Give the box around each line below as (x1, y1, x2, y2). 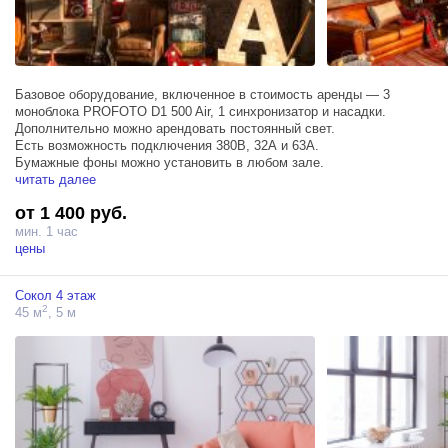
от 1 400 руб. (15, 202, 127, 223)
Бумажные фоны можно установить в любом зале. (15, 154, 324, 170)
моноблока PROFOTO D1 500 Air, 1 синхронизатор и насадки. (15, 103, 386, 119)
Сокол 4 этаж (15, 287, 96, 303)
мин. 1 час (15, 223, 78, 239)
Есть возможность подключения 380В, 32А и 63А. (15, 137, 319, 153)
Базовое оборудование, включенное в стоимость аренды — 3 (15, 86, 390, 102)
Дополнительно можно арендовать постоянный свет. (15, 120, 335, 136)
